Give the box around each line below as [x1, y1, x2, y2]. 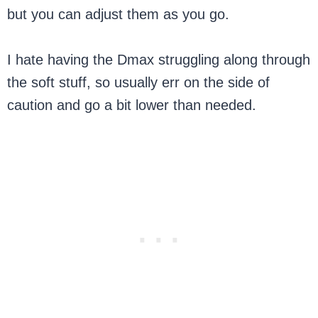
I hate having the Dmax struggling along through [7, 51, 311, 67]
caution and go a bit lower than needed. [7, 97, 257, 113]
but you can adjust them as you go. [7, 6, 230, 22]
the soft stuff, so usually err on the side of [7, 74, 270, 90]
